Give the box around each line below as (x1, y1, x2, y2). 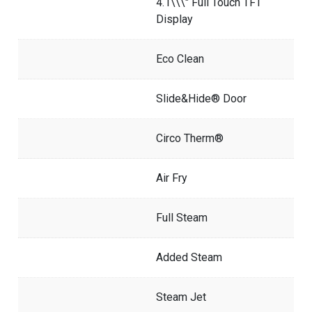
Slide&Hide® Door (156, 91, 247, 105)
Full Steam (156, 210, 208, 224)
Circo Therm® (156, 131, 224, 145)
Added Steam (156, 250, 222, 264)
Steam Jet (156, 290, 206, 304)
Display (156, 12, 193, 26)
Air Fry (156, 171, 187, 185)
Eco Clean (156, 52, 204, 65)
